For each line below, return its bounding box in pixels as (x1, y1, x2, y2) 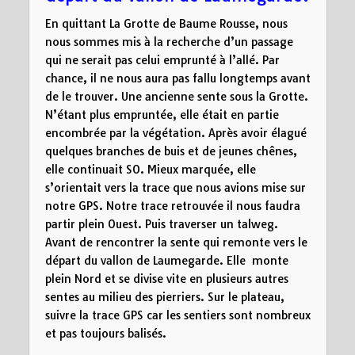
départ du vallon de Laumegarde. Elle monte (44, 254, 288, 269)
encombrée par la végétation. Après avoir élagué (44, 126, 307, 141)
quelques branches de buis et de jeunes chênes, (44, 144, 297, 159)
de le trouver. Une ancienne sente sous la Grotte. (44, 90, 308, 105)
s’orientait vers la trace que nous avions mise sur (44, 181, 306, 196)
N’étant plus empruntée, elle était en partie (44, 108, 279, 123)
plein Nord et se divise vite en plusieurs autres (44, 272, 288, 287)
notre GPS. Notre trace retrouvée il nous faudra (44, 199, 300, 214)
